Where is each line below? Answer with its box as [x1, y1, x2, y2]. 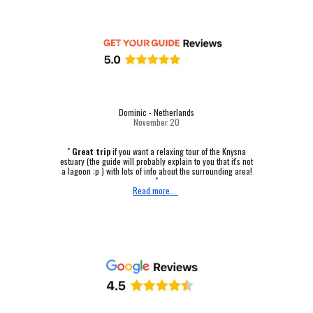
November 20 [133, 116, 180, 129]
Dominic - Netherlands [119, 106, 194, 119]
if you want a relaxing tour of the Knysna [110, 145, 246, 158]
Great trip [72, 145, 110, 158]
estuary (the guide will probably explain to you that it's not [60, 155, 253, 168]
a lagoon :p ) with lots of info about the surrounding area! [61, 165, 252, 177]
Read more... [133, 184, 178, 197]
